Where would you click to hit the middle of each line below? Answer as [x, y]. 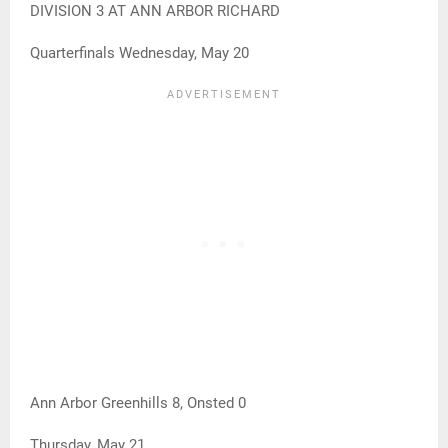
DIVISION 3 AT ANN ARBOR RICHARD [155, 11]
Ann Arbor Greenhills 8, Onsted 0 [138, 403]
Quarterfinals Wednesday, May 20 [139, 53]
